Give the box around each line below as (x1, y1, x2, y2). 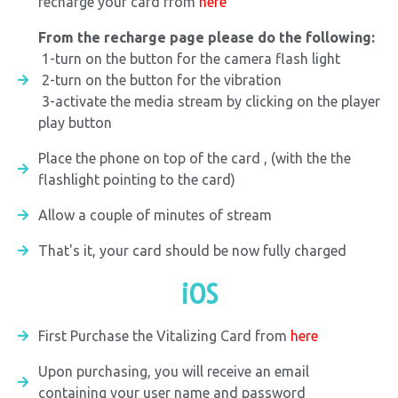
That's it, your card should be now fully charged (37, 243, 346, 259)
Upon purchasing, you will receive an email (37, 363, 309, 379)
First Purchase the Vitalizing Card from (37, 328, 287, 344)
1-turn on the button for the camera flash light (37, 51, 340, 67)
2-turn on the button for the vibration (37, 72, 282, 88)
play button (37, 115, 112, 131)
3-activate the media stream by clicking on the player (37, 93, 380, 109)
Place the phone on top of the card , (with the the (37, 150, 351, 166)
